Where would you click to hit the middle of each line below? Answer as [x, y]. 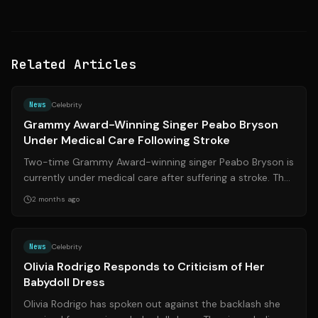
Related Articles [74, 64]
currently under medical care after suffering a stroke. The [157, 177]
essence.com [276, 76]
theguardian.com [269, 218]
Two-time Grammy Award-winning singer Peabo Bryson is [159, 162]
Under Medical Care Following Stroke [127, 140]
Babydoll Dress [64, 282]
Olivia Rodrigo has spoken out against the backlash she [152, 304]
